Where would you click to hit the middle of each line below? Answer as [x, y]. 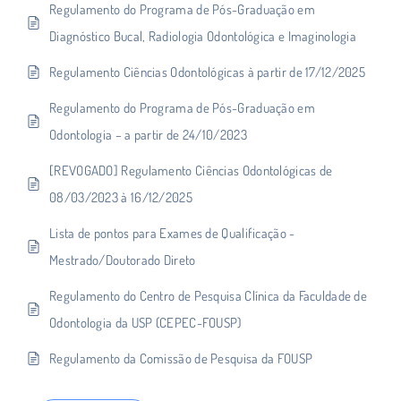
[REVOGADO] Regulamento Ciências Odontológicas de [191, 170]
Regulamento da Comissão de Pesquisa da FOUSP [181, 358]
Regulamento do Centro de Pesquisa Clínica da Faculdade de [209, 295]
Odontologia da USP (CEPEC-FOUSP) [145, 322]
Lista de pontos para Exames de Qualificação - [172, 233]
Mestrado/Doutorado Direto [123, 260]
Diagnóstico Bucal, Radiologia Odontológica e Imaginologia [203, 36]
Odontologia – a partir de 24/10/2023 [148, 134]
